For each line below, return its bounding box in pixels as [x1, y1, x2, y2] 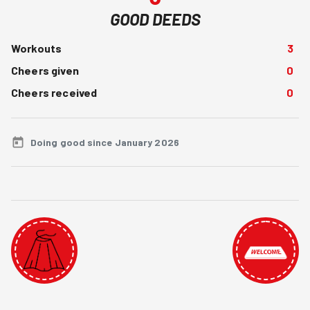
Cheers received [11, 86, 98, 99]
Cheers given [11, 64, 79, 77]
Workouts [11, 42, 62, 55]
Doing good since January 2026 [30, 136, 179, 148]
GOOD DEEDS [109, 9, 201, 29]
